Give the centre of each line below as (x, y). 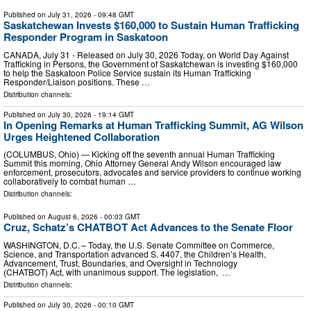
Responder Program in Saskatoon (86, 37)
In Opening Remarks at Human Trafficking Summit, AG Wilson (153, 125)
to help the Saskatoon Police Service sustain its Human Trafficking (127, 72)
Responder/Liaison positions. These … (77, 81)
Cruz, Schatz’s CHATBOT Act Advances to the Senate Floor (150, 227)
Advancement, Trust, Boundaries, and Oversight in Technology (120, 262)
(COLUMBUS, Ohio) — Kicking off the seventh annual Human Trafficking (139, 154)
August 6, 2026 (73, 217)
